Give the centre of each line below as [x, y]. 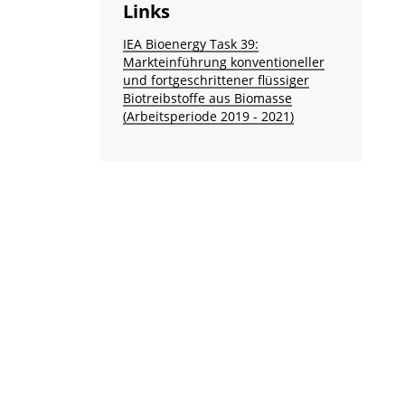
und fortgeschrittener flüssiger [216, 80]
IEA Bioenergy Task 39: [190, 44]
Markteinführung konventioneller [223, 62]
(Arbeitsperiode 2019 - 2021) [208, 116]
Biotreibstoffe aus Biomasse [207, 98]
